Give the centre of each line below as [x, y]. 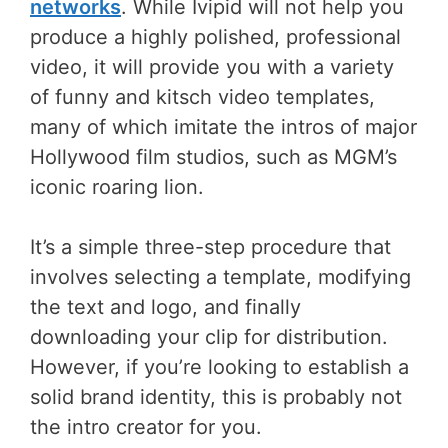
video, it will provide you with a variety [212, 67]
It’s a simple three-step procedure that [210, 247]
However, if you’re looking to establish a [219, 367]
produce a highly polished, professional [215, 37]
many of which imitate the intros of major [223, 127]
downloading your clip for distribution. [209, 337]
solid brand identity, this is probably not [216, 397]
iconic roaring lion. [117, 187]
